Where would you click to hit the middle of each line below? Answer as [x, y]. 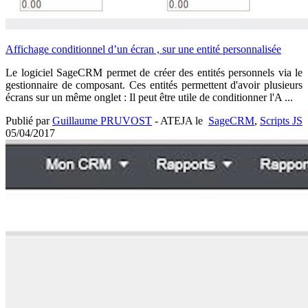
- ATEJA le [177, 120]
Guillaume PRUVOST [102, 120]
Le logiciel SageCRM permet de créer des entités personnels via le [154, 72]
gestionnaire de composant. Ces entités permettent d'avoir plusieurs [154, 85]
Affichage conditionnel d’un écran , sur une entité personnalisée [143, 49]
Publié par [29, 120]
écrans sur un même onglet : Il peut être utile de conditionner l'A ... [149, 97]
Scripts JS [281, 120]
